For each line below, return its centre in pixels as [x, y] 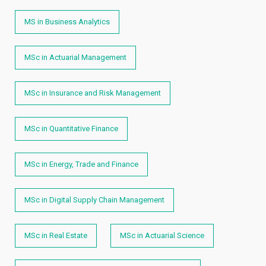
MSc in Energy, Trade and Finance [81, 164]
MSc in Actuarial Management [75, 57]
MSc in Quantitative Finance [71, 129]
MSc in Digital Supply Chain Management [94, 200]
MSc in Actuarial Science [162, 235]
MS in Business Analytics [67, 22]
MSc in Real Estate [56, 235]
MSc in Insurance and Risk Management [93, 93]
